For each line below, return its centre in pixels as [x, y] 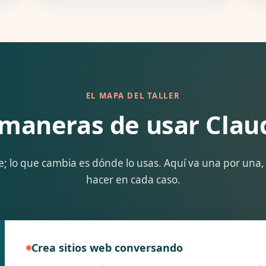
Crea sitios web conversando [107, 248]
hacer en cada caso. [133, 180]
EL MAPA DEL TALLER [133, 96]
